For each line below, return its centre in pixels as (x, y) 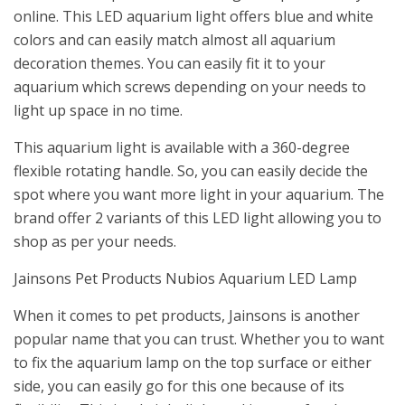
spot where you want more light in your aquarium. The (199, 195)
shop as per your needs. (95, 242)
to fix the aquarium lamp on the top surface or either (193, 363)
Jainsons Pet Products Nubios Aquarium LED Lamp (185, 279)
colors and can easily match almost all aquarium (174, 40)
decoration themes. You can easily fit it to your (170, 64)
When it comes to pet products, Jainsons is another (187, 316)
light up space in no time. (98, 111)
